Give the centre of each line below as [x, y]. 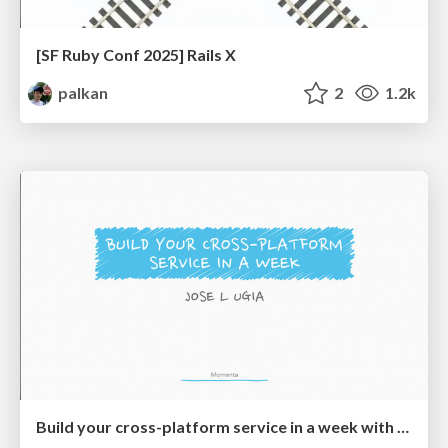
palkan [82, 93]
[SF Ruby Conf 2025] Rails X [136, 55]
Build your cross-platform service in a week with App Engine [403, 427]
